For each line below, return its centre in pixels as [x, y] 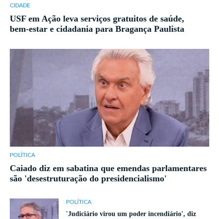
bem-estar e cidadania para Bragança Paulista [97, 29]
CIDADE [20, 5]
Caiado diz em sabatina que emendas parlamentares [108, 168]
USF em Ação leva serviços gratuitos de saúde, [97, 19]
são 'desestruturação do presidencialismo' [88, 179]
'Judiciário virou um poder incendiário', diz [131, 214]
